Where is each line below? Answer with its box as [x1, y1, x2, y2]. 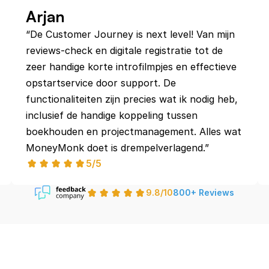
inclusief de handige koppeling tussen [25, 109, 198, 121]
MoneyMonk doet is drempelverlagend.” [25, 142, 209, 154]
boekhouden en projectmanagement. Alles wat [25, 125, 241, 138]
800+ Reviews [173, 187, 234, 198]
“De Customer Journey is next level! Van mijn [25, 28, 235, 40]
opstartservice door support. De [25, 77, 176, 89]
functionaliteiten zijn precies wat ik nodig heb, [25, 93, 238, 105]
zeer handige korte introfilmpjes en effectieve [25, 61, 237, 73]
